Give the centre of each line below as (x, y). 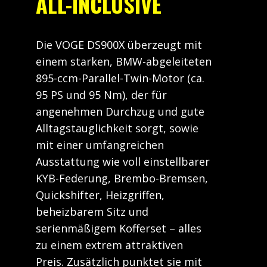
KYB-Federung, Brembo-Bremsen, (122, 178)
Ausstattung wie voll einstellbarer (123, 162)
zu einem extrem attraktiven (109, 245)
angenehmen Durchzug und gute (120, 111)
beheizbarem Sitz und (92, 212)
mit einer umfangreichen (100, 145)
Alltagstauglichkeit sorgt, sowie (117, 128)
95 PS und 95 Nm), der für (101, 95)
